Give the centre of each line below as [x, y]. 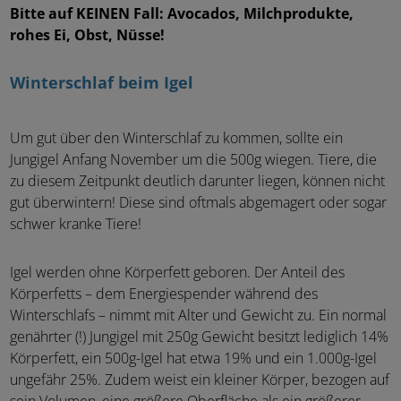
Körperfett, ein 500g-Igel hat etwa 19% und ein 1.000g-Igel [193, 358]
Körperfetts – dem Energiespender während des [164, 294]
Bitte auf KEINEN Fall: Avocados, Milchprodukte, [182, 14]
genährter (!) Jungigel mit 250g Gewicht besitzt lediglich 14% [199, 337]
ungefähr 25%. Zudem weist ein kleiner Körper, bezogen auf [200, 380]
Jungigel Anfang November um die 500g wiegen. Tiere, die [193, 160]
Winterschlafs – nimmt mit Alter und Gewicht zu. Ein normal [198, 316]
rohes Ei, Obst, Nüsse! [87, 35]
